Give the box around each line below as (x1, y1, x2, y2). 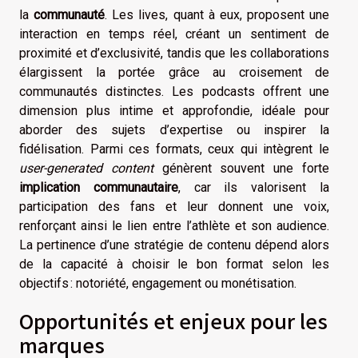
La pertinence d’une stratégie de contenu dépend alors (19, 237, 329, 253)
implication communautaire (19, 180, 178, 196)
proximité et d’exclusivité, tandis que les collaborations (19, 46, 329, 62)
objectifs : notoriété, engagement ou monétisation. (19, 276, 296, 292)
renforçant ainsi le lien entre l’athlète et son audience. (19, 218, 329, 234)
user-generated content (19, 161, 153, 177)
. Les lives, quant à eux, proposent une (105, 7, 329, 23)
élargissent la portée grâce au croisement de (19, 65, 329, 81)
